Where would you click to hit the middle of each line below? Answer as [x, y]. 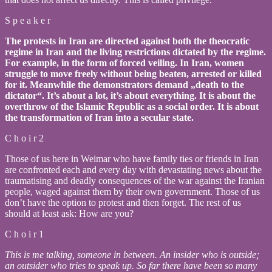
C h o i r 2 [24, 138]
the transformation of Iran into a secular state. [100, 117]
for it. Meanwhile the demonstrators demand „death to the [124, 84]
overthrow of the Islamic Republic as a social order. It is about [132, 106]
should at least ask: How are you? [69, 213]
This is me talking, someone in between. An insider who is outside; [132, 254]
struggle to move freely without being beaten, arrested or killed [133, 73]
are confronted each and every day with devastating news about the [133, 169]
